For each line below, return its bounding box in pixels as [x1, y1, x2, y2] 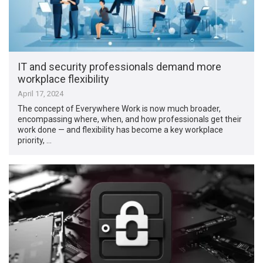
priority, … [18, 136, 52, 146]
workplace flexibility [18, 73, 110, 86]
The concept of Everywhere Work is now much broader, [18, 104, 221, 114]
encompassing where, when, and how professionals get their [18, 114, 242, 124]
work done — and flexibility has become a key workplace [18, 125, 224, 135]
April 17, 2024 [18, 89, 64, 99]
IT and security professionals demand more [18, 60, 222, 73]
